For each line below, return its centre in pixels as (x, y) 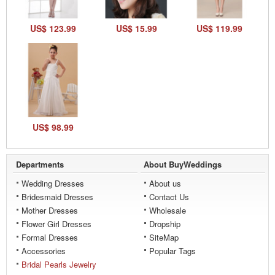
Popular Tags (172, 250)
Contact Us (169, 196)
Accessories (44, 250)
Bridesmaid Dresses (57, 196)
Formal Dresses (50, 237)
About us (165, 183)
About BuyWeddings (183, 164)
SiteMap (164, 237)
